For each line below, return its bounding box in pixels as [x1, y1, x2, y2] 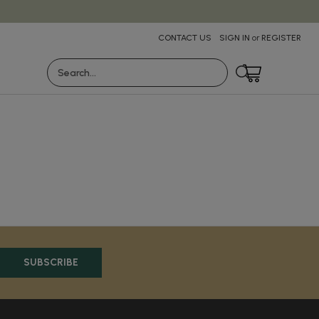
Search [47, 60, 80, 72]
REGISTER [261, 33, 301, 43]
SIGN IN [219, 33, 250, 43]
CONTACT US [158, 33, 211, 43]
